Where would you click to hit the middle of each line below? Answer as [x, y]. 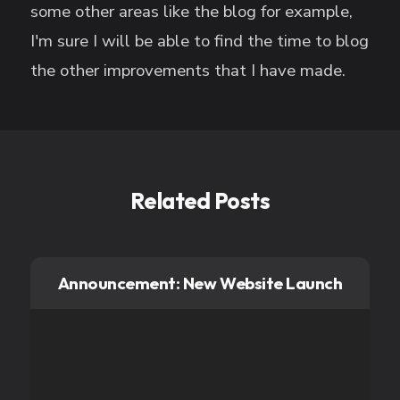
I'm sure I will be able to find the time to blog [200, 42]
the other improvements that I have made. [188, 71]
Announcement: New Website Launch [200, 283]
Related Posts [200, 200]
